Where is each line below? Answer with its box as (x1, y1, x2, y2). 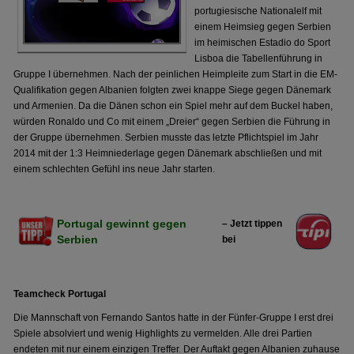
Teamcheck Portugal (13, 288, 107, 299)
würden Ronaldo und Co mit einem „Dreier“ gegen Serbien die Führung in (13, 116, 331, 127)
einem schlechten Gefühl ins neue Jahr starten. (13, 164, 216, 175)
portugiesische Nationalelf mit (194, 6, 322, 17)
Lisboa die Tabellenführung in (194, 53, 323, 64)
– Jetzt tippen (222, 218, 283, 229)
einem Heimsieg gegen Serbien (194, 21, 332, 32)
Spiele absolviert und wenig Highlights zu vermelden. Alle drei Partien (13, 328, 313, 339)
